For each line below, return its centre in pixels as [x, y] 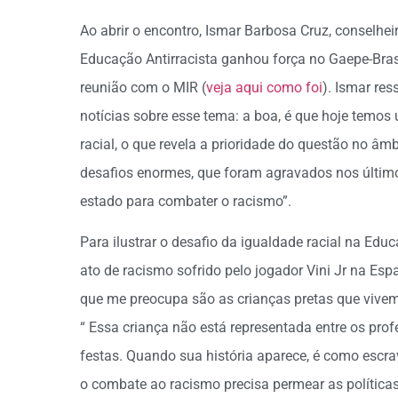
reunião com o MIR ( [143, 88]
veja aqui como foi [264, 88]
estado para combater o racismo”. [186, 202]
